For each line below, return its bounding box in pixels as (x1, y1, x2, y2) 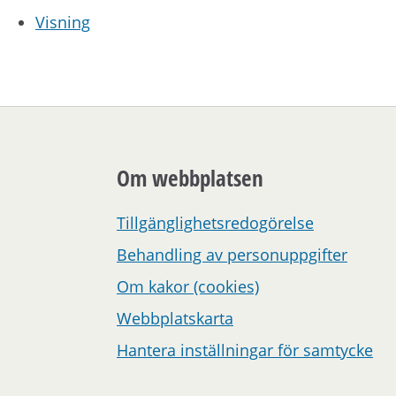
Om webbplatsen (117, 163, 263, 194)
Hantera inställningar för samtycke (117, 339, 373, 361)
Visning (35, 11, 90, 34)
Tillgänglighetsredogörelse (117, 211, 314, 233)
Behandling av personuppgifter (117, 243, 347, 265)
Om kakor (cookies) (117, 275, 259, 297)
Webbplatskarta (117, 307, 233, 329)
